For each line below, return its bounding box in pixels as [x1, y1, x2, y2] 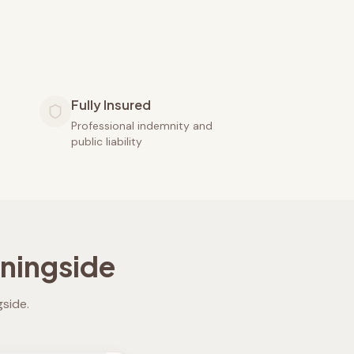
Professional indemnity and [71, 119, 213, 133]
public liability [71, 134, 142, 149]
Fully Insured [71, 96, 151, 113]
